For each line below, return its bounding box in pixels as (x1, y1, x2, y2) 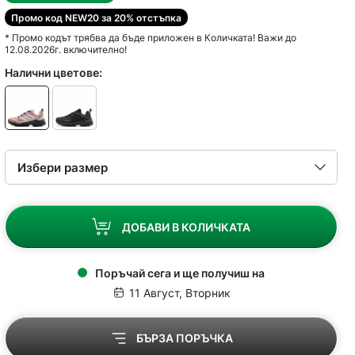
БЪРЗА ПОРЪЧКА (136, 331, 233, 345)
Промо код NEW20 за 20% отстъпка (11, 12, 181, 24)
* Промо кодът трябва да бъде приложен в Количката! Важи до (5, 32, 296, 44)
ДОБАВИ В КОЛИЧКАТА (122, 219, 250, 234)
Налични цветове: (5, 66, 102, 79)
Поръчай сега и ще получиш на (95, 266, 265, 280)
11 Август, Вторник (128, 286, 231, 300)
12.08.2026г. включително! (5, 44, 127, 55)
